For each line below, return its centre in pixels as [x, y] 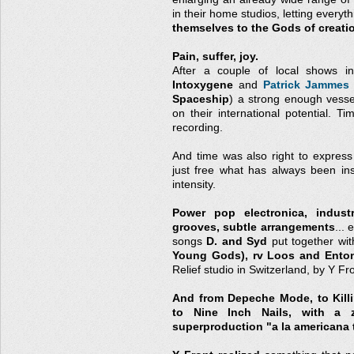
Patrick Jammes [306, 85]
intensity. [194, 185]
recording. [198, 128]
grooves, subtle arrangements [254, 227]
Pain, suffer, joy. [215, 56]
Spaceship [201, 99]
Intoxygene [203, 85]
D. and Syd [237, 241]
